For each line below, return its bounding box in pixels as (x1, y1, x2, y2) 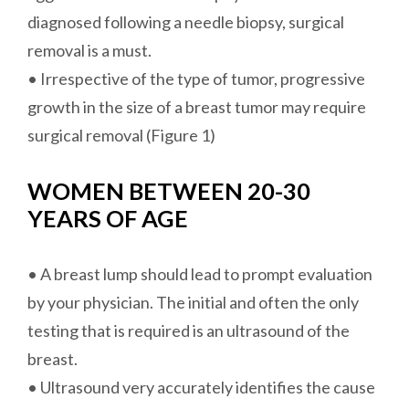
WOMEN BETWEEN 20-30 (27, 177, 310, 205)
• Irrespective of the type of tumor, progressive (27, 68, 365, 89)
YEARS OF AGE (27, 204, 188, 233)
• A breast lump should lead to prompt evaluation (27, 264, 372, 285)
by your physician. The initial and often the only (27, 292, 359, 313)
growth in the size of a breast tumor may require (27, 97, 366, 118)
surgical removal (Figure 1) (27, 125, 215, 146)
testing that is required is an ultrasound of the (27, 320, 350, 341)
